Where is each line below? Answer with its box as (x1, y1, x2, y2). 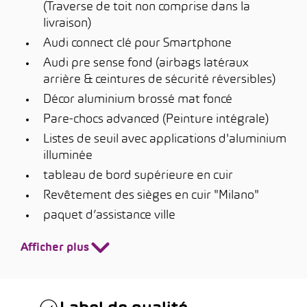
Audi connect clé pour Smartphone (43, 38, 232, 49)
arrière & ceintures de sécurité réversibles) (43, 74, 275, 86)
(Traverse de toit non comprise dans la (43, 1, 250, 13)
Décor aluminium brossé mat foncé (43, 94, 232, 106)
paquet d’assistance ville (43, 210, 175, 221)
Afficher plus (21, 243, 89, 254)
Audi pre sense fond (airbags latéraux (43, 58, 248, 69)
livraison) (43, 18, 91, 29)
